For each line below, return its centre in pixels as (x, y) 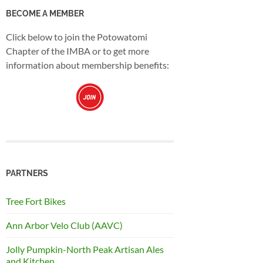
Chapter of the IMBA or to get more (77, 50)
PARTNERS (27, 173)
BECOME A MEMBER (45, 13)
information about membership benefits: (87, 65)
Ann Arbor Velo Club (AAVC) (64, 225)
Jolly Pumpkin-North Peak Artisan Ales (85, 249)
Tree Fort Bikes (36, 201)
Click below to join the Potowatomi (77, 36)
